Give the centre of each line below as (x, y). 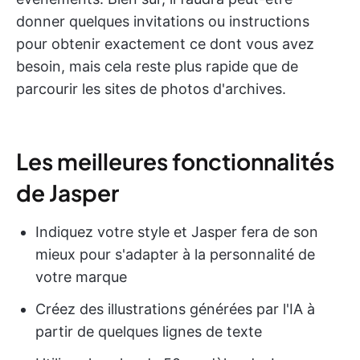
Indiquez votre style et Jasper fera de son (177, 232)
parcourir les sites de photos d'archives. (151, 89)
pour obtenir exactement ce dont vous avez (165, 44)
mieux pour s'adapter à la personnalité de (175, 255)
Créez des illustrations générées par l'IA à (175, 309)
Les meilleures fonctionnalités (175, 162)
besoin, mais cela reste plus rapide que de (157, 67)
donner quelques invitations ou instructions (163, 22)
